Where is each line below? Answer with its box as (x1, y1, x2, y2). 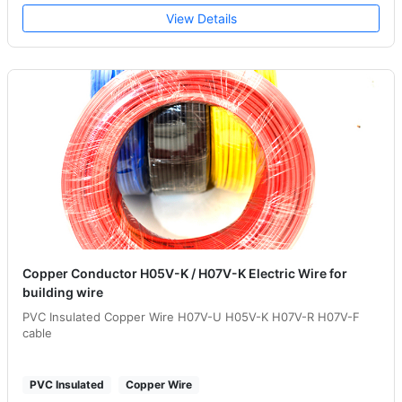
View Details (165, 10, 237, 26)
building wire (22, 284, 103, 300)
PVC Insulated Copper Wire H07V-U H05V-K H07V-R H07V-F (22, 309, 360, 324)
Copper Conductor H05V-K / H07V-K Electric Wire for (22, 265, 347, 281)
